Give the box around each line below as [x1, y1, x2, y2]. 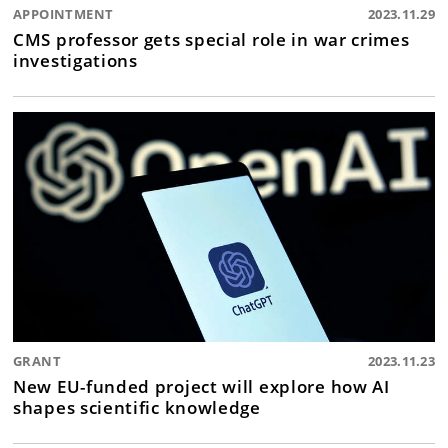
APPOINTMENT [13, 5, 114, 24]
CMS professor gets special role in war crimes [13, 27, 410, 52]
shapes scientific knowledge [13, 395, 261, 420]
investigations [13, 48, 138, 73]
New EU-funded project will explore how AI [13, 374, 390, 399]
